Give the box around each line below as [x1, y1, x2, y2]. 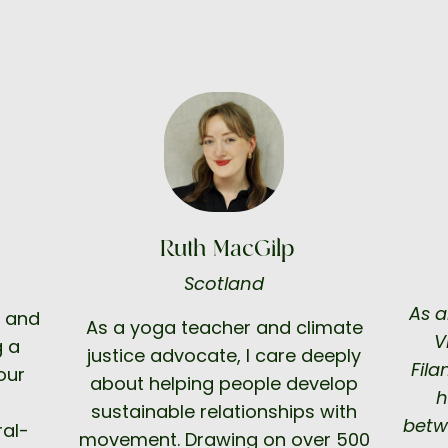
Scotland [184, 271, 264, 297]
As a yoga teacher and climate [85, 315, 363, 341]
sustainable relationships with [91, 399, 357, 425]
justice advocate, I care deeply [87, 343, 361, 369]
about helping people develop [90, 371, 358, 397]
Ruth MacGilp [153, 235, 295, 264]
